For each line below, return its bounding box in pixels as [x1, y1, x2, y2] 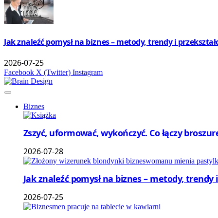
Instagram [73, 68, 103, 76]
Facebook [4, 68, 34, 76]
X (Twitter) [36, 68, 71, 76]
